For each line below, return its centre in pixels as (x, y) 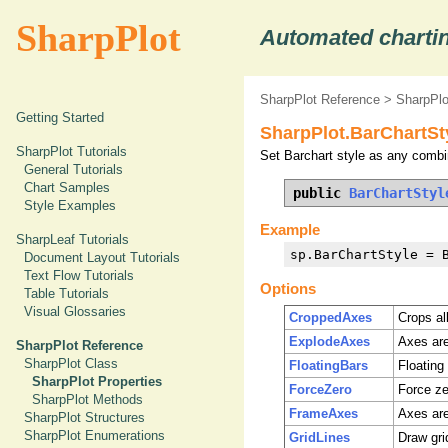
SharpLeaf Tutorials (72, 239)
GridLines (319, 438)
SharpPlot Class (71, 363)
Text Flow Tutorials (79, 275)
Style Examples (70, 205)
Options (288, 289)
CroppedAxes (330, 318)
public (321, 193)
